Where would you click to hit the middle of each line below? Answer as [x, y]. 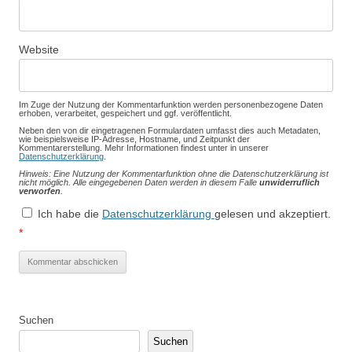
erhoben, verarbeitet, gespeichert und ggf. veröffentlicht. [125, 114]
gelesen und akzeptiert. [273, 214]
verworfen [40, 191]
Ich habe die [70, 214]
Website [39, 50]
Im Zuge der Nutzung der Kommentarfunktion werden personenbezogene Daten [171, 105]
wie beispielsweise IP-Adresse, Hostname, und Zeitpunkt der [134, 139]
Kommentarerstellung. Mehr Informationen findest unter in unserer [144, 148]
